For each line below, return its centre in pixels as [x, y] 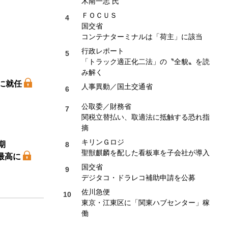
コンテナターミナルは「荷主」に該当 [142, 36]
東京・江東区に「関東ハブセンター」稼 [146, 202]
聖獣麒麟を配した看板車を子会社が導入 [146, 152]
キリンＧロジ [103, 142]
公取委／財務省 [106, 106]
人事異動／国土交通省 [117, 86]
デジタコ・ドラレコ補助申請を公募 [138, 177]
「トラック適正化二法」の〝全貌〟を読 [146, 61]
